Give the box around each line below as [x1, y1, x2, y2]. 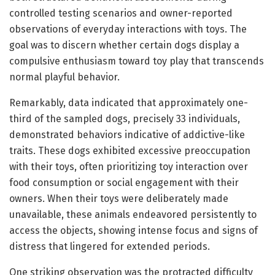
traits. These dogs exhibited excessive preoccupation [9, 144, 250, 157]
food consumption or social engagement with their [9, 176, 239, 188]
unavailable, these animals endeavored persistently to [9, 208, 257, 220]
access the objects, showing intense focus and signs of [9, 224, 258, 236]
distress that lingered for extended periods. [9, 240, 210, 252]
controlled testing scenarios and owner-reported [9, 7, 233, 19]
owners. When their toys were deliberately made [9, 192, 228, 204]
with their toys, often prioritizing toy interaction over [9, 160, 248, 172]
